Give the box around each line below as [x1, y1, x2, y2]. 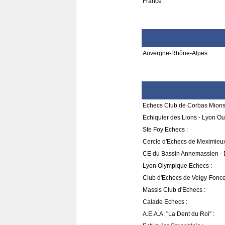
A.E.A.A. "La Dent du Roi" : [143, 210, 214, 217]
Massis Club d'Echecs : [143, 186, 205, 193]
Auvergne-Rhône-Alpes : [143, 50, 210, 57]
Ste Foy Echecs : [143, 126, 188, 133]
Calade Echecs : [143, 198, 187, 205]
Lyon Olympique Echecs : [143, 162, 212, 169]
